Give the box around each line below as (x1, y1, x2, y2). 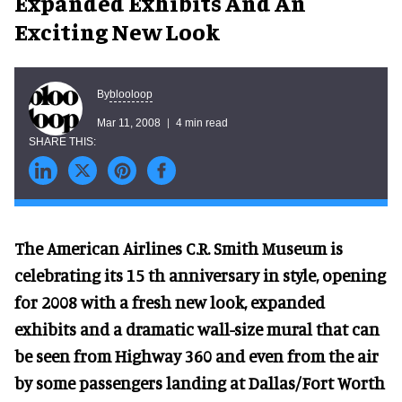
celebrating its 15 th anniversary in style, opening (14, 265, 386, 285)
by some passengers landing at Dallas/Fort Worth (14, 372, 385, 393)
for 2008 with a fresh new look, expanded (14, 292, 325, 312)
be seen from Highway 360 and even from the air (14, 345, 379, 366)
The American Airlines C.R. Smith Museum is (14, 238, 343, 258)
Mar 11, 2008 (97, 116, 161, 129)
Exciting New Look (14, 16, 220, 46)
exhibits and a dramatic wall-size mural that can (14, 319, 380, 339)
